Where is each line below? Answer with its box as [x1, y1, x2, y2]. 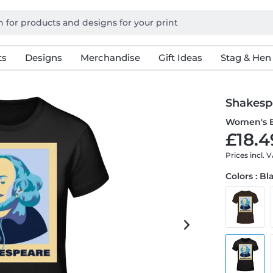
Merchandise [80, 52, 140, 63]
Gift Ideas [158, 52, 202, 63]
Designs [24, 52, 62, 63]
